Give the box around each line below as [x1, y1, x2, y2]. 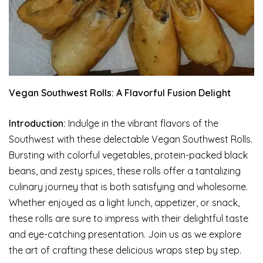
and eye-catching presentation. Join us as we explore [9, 228, 241, 241]
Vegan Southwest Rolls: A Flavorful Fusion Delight [9, 87, 231, 99]
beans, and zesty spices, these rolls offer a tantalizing [9, 165, 241, 177]
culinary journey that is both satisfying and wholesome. [9, 181, 248, 193]
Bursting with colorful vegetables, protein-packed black [9, 149, 248, 161]
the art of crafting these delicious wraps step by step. [9, 244, 241, 257]
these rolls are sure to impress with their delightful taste [9, 213, 248, 225]
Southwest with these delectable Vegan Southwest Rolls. [9, 133, 252, 146]
